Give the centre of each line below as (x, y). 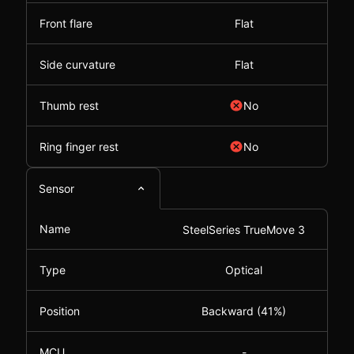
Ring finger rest (79, 147)
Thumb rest (69, 105)
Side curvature (77, 64)
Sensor (56, 188)
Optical (244, 270)
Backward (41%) (244, 311)
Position (60, 311)
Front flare (66, 23)
